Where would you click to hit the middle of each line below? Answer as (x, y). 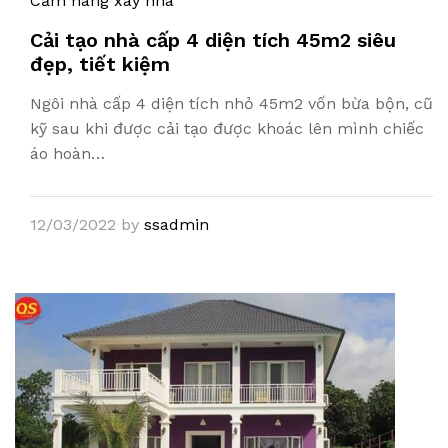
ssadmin (176, 224)
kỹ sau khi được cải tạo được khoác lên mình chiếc (227, 128)
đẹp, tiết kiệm (100, 64)
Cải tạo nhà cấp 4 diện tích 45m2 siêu (213, 40)
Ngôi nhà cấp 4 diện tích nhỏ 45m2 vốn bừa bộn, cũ (231, 103)
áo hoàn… (67, 153)
